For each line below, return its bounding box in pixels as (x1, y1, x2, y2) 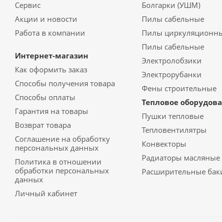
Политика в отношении (15, 157, 102, 166)
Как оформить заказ (15, 64, 87, 74)
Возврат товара (15, 120, 71, 130)
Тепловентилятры (141, 125, 207, 135)
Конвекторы (141, 139, 186, 149)
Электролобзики (141, 55, 202, 65)
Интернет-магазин (15, 51, 88, 60)
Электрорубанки (141, 69, 202, 79)
